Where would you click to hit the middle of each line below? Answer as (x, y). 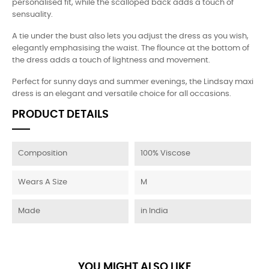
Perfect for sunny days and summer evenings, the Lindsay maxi (133, 82)
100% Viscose (165, 153)
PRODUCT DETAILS (60, 115)
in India (154, 211)
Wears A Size (43, 182)
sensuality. (33, 15)
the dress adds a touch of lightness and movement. (112, 60)
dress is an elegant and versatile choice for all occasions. (122, 94)
